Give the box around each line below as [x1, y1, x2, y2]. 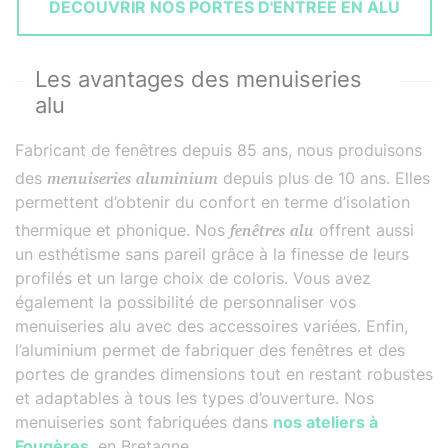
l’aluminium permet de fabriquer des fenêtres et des [15, 340, 405, 361]
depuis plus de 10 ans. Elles [218, 168, 430, 189]
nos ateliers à [273, 412, 378, 433]
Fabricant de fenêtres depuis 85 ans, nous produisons [15, 140, 422, 161]
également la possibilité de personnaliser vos [15, 292, 356, 313]
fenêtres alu [230, 220, 314, 233]
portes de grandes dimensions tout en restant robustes [15, 364, 433, 385]
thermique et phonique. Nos [15, 220, 230, 241]
